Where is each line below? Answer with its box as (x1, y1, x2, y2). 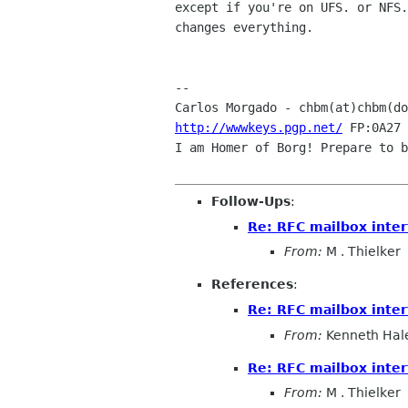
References (211, 277, 293, 292)
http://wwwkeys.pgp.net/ (175, 120, 342, 136)
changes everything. (175, 20, 313, 36)
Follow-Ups (211, 194, 291, 209)
